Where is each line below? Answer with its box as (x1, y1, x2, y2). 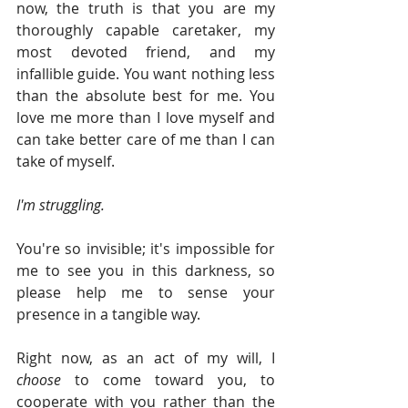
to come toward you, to (75, 370, 275, 391)
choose (16, 370, 75, 391)
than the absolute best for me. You (16, 86, 275, 107)
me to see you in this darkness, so (16, 260, 275, 281)
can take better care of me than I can (16, 129, 275, 150)
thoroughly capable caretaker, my (16, 20, 275, 41)
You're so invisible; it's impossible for (16, 239, 275, 260)
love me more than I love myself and (16, 107, 275, 128)
